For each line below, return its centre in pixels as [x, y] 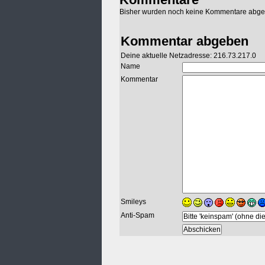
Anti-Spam [138, 216]
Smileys [133, 202]
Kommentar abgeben [185, 41]
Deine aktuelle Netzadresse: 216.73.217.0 [188, 56]
